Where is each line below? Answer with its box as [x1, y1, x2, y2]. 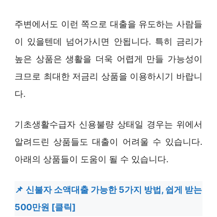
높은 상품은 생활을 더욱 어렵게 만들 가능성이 [15, 53, 202, 64]
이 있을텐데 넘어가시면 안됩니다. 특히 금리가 [15, 36, 202, 46]
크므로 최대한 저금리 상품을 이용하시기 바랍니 [15, 71, 202, 81]
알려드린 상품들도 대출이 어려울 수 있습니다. [15, 136, 202, 147]
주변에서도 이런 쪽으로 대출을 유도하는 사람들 [15, 18, 202, 29]
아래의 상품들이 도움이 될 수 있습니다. [15, 154, 169, 164]
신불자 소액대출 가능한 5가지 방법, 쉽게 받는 [26, 184, 202, 195]
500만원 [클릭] [15, 201, 76, 212]
